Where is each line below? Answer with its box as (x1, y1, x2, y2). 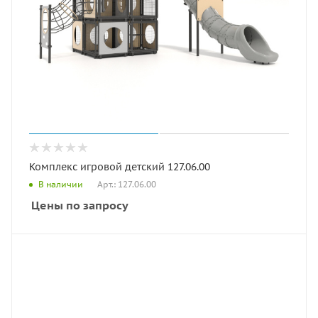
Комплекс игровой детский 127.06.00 (29, 160, 210, 173)
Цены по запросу (31, 197, 128, 212)
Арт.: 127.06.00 (97, 178, 156, 190)
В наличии (38, 179, 83, 190)
